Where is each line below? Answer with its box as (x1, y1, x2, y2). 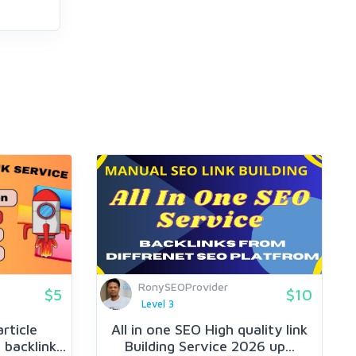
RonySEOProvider (138, 280, 228, 293)
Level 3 (141, 298, 174, 310)
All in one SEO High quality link (111, 321, 308, 339)
